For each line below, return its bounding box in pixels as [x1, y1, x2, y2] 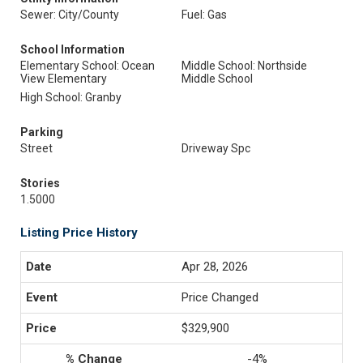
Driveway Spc [181, 142, 250, 155]
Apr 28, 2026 [181, 259, 248, 274]
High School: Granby [20, 91, 122, 104]
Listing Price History [20, 225, 138, 240]
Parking [20, 126, 63, 139]
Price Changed [181, 290, 258, 305]
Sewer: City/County [20, 8, 119, 21]
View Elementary [20, 72, 107, 85]
